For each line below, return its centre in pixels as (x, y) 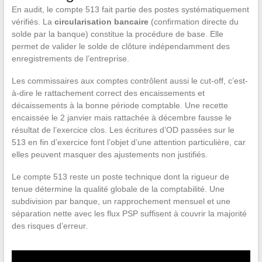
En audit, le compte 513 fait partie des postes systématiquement (130, 10)
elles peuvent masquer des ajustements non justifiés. (109, 155)
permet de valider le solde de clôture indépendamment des (120, 46)
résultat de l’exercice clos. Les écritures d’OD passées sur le (123, 130)
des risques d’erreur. (49, 226)
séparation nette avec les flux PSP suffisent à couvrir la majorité (129, 214)
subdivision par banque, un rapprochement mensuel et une (121, 201)
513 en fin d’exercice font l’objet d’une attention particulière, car (128, 142)
